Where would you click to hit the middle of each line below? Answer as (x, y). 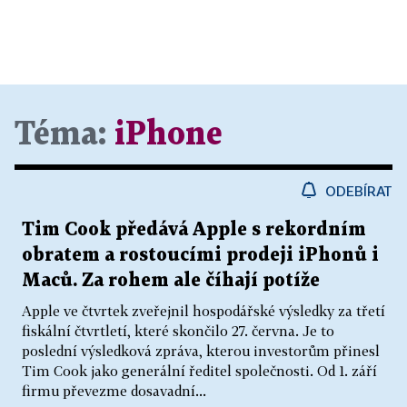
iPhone (169, 135)
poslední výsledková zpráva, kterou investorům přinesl (201, 351)
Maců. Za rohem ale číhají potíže (171, 281)
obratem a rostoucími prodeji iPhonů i (200, 256)
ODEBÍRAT (359, 191)
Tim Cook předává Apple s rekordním (194, 230)
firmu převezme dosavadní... (114, 391)
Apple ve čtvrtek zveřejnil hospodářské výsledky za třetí (203, 311)
